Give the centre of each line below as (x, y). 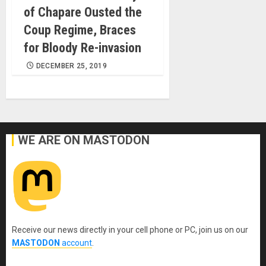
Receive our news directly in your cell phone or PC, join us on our (130, 229)
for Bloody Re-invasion (83, 47)
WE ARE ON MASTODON (84, 140)
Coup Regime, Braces (80, 30)
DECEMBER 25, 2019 (71, 66)
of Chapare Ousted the (83, 12)
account (76, 243)
